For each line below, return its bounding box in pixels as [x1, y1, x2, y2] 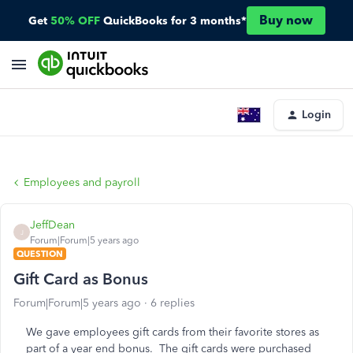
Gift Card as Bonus [13, 269, 148, 288]
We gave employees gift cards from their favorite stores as [26, 325, 319, 339]
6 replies [150, 296, 195, 310]
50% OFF [50, 13, 100, 28]
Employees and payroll [24, 176, 140, 189]
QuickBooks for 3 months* [102, 13, 247, 28]
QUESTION [17, 248, 63, 259]
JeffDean [30, 218, 75, 232]
